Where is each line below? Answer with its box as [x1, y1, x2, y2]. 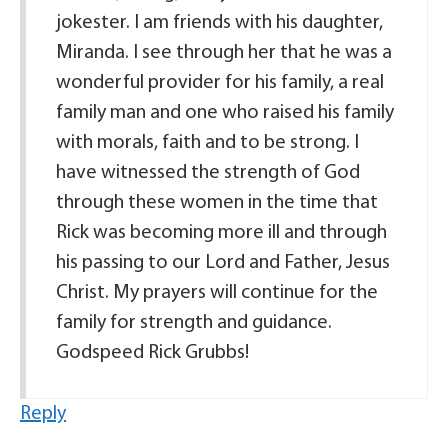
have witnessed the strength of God [56, 163, 360, 183]
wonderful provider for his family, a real [56, 73, 384, 93]
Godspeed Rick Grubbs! [56, 343, 249, 363]
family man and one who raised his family [56, 103, 394, 123]
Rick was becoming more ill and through [56, 223, 387, 243]
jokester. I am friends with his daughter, [56, 13, 383, 33]
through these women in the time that [56, 193, 378, 213]
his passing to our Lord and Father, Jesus [56, 253, 390, 273]
